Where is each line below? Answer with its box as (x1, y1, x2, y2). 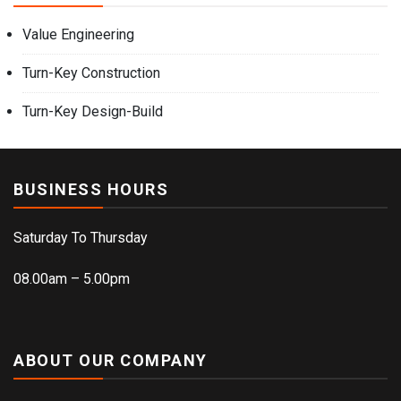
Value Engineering (22, 25, 134, 43)
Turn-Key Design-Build (22, 102, 163, 120)
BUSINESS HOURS (13, 179, 168, 199)
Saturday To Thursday (13, 228, 148, 246)
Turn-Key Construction (22, 64, 160, 81)
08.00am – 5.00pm (13, 269, 130, 287)
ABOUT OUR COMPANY (13, 350, 208, 370)
